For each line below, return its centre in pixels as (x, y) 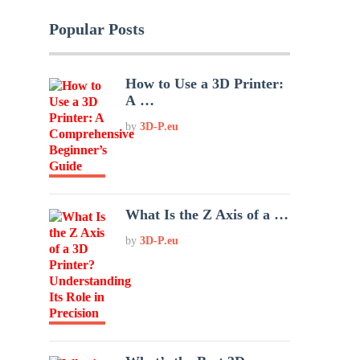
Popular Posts (97, 29)
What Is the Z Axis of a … (207, 215)
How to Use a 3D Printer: (205, 84)
